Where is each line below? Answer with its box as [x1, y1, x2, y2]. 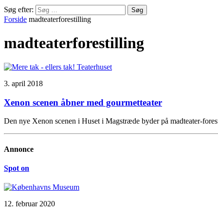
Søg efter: [4, 5, 34, 14]
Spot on [4, 163, 29, 172]
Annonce [4, 145, 34, 153]
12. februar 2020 [4, 200, 55, 208]
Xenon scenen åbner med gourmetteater [4, 97, 162, 108]
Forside [4, 15, 27, 23]
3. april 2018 [4, 79, 43, 88]
